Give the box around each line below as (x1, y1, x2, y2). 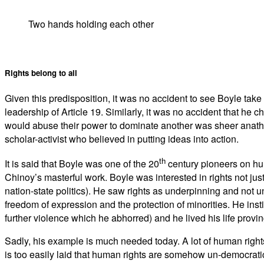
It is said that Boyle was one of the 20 (5, 157, 159, 171)
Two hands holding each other (28, 17, 154, 31)
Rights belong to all (5, 67, 77, 78)
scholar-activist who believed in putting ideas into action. (5, 131, 239, 146)
